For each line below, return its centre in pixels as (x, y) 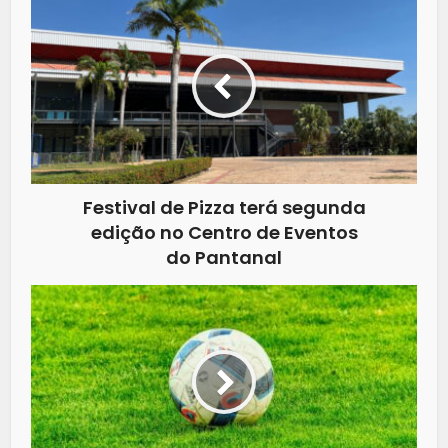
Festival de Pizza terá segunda (224, 207)
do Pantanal (224, 257)
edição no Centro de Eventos (224, 232)
